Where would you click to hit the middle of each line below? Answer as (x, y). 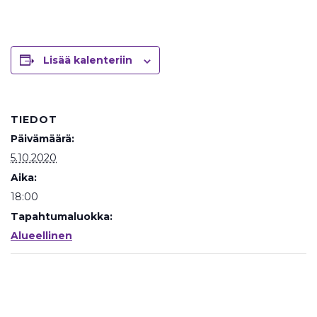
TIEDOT (34, 120)
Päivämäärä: (42, 139)
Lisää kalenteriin (88, 60)
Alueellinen (41, 236)
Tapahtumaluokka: (62, 217)
